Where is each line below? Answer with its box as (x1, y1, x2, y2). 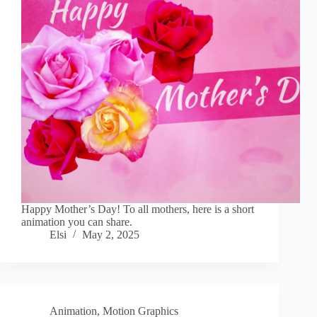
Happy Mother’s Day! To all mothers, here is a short (21, 203, 254, 216)
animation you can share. (21, 216, 132, 229)
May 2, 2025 (82, 229, 139, 241)
